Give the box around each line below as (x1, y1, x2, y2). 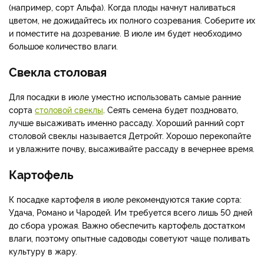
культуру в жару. (9, 245, 77, 257)
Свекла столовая (9, 63, 107, 80)
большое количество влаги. (9, 40, 118, 52)
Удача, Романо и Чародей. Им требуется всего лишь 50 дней (9, 206, 252, 218)
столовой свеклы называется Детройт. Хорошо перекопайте (9, 130, 251, 141)
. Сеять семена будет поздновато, (103, 104, 238, 115)
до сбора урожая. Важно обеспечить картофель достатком (9, 219, 245, 231)
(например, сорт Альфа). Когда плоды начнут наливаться (9, 1, 235, 13)
